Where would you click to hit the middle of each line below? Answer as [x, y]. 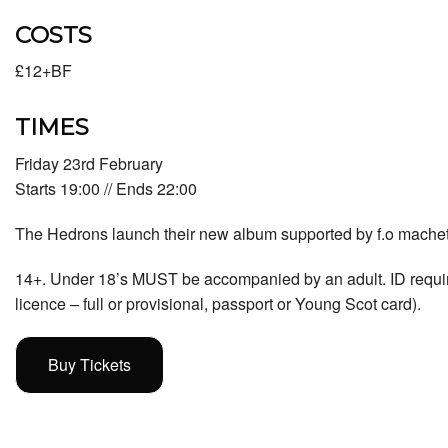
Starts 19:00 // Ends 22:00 [106, 188]
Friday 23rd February [89, 163]
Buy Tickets [89, 364]
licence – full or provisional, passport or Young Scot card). [218, 303]
